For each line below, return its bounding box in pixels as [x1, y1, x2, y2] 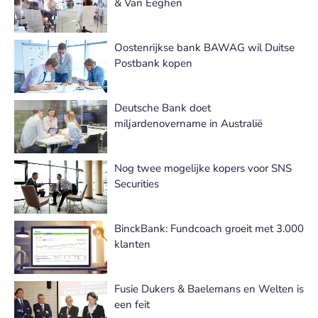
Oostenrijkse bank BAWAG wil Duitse [114, 40, 295, 55]
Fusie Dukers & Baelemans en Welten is [114, 282, 304, 296]
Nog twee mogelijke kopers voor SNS [114, 161, 292, 175]
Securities [114, 177, 159, 191]
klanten [114, 237, 150, 251]
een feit [114, 297, 150, 312]
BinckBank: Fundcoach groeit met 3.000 [114, 221, 304, 236]
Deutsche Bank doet [114, 101, 211, 115]
